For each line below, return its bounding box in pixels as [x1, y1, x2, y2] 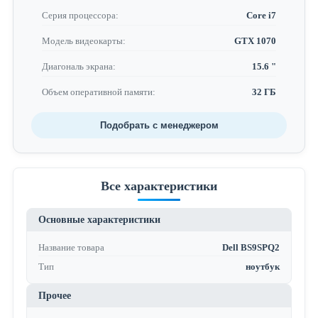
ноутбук [246, 261, 280, 273]
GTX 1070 [234, 35, 277, 46]
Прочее [38, 290, 71, 302]
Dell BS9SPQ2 [222, 242, 280, 253]
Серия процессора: [41, 10, 119, 21]
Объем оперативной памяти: [41, 87, 155, 97]
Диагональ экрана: [41, 61, 116, 72]
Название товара [38, 242, 104, 253]
